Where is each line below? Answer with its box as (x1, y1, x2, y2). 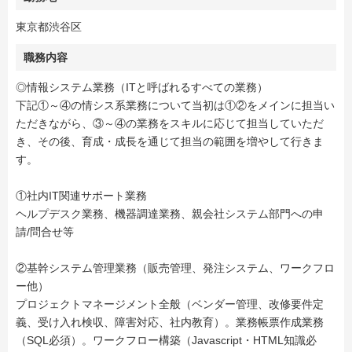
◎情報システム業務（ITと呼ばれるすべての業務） (16, 81, 268, 94)
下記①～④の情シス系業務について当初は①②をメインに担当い (16, 99, 335, 112)
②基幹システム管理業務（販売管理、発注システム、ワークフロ (16, 262, 335, 275)
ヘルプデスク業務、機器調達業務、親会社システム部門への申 (16, 207, 324, 221)
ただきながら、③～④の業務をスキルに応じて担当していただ (16, 117, 324, 130)
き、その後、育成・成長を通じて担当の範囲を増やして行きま (16, 135, 324, 148)
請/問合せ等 (16, 225, 74, 239)
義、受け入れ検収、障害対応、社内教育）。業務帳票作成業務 (16, 316, 324, 329)
